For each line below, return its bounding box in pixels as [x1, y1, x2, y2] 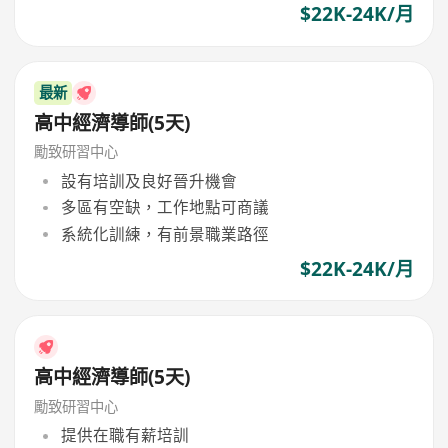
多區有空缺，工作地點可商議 [60, 196, 269, 219]
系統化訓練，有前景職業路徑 [60, 222, 269, 245]
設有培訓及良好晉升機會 [60, 170, 237, 193]
